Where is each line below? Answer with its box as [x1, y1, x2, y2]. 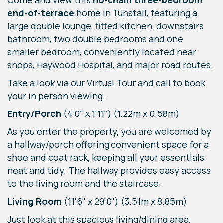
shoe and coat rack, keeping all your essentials [7, 151, 204, 164]
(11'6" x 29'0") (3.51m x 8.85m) [62, 195, 187, 208]
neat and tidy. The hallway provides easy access [7, 164, 211, 177]
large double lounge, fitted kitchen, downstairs [7, 20, 204, 32]
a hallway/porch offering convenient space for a [7, 138, 209, 151]
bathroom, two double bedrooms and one [7, 33, 183, 45]
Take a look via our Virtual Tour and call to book [7, 77, 205, 89]
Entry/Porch [7, 108, 61, 120]
